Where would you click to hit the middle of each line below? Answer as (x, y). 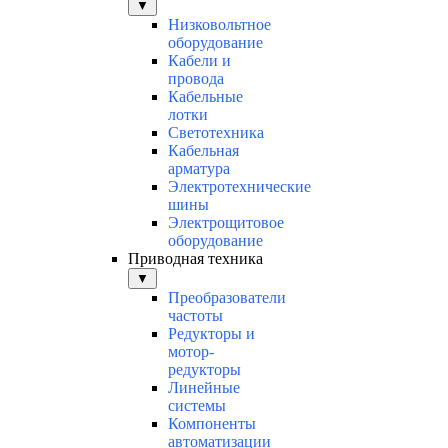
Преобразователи (227, 298)
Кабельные (205, 97)
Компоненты (212, 424)
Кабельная (203, 151)
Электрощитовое (226, 223)
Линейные (204, 388)
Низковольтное (219, 25)
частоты (195, 316)
